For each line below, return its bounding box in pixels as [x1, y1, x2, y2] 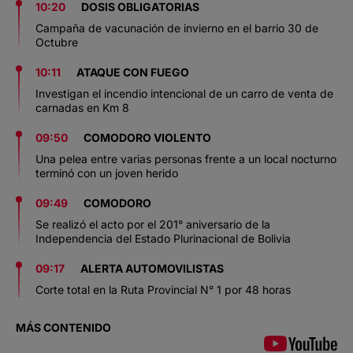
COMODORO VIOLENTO [84, 130, 211, 144]
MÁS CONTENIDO [16, 320, 111, 334]
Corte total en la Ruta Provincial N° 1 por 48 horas [35, 282, 291, 296]
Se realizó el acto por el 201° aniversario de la [35, 217, 270, 231]
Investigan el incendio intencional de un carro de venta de [35, 86, 333, 100]
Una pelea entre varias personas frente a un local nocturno [35, 151, 336, 165]
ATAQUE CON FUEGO [76, 65, 189, 79]
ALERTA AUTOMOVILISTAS [80, 261, 224, 275]
